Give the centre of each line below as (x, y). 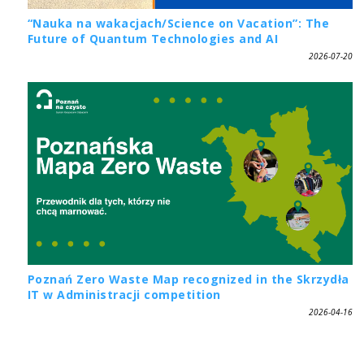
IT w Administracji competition (124, 294)
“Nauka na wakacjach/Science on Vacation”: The (178, 23)
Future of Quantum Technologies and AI (153, 38)
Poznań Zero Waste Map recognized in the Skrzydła (188, 279)
